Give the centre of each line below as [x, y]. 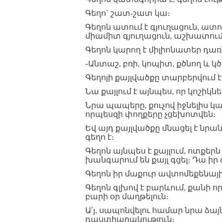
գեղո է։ [100, 137]
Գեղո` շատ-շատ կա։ [128, 13]
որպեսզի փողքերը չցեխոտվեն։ [150, 114]
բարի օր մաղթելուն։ [127, 196]
